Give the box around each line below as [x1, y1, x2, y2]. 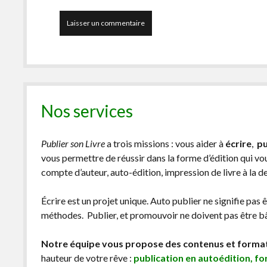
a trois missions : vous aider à [105, 138, 226, 150]
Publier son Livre [41, 138, 105, 150]
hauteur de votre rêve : [41, 252, 134, 264]
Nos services [41, 101, 133, 122]
